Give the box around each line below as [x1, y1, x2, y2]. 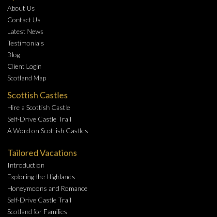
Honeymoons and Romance [7, 184, 88, 193]
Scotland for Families [7, 207, 67, 216]
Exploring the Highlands [7, 172, 75, 181]
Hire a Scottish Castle [7, 103, 70, 112]
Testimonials [7, 39, 44, 47]
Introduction [7, 161, 45, 170]
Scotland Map [7, 74, 46, 82]
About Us [7, 4, 35, 13]
